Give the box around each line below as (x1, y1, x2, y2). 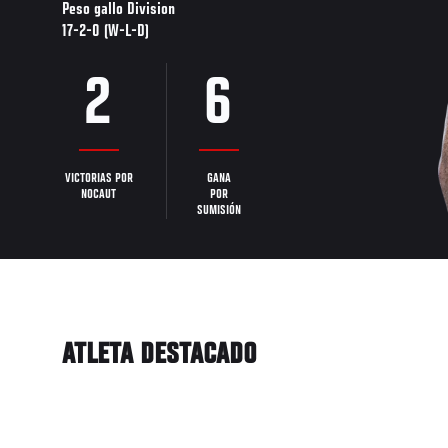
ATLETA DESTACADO (62, 340, 257, 373)
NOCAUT (81, 188, 117, 203)
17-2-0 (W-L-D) (62, 23, 149, 42)
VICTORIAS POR (64, 172, 133, 187)
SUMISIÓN (196, 204, 241, 219)
